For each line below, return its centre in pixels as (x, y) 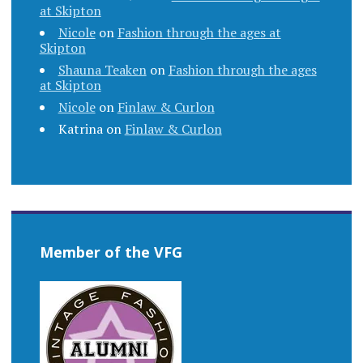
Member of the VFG (111, 252)
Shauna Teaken (102, 70)
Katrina (80, 129)
